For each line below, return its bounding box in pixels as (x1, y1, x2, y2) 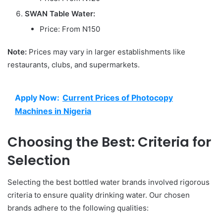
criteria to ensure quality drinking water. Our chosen (7, 190, 190, 200)
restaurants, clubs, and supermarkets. (7, 59, 140, 69)
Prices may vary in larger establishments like (27, 47, 185, 56)
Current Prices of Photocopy (62, 92, 173, 103)
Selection (7, 151, 70, 169)
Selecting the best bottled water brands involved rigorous (7, 177, 210, 187)
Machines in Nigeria (15, 106, 91, 116)
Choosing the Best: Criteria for (7, 132, 211, 151)
